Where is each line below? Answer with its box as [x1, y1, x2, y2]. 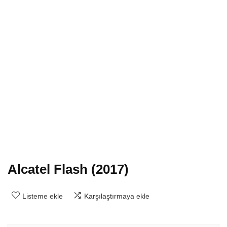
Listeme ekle [22, 192, 63, 201]
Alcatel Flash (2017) [8, 162, 129, 177]
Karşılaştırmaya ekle [84, 192, 149, 201]
